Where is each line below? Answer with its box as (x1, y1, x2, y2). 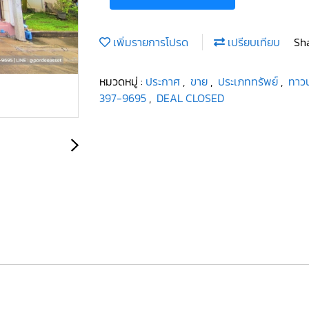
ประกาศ (146, 72, 183, 90)
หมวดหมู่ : (99, 72, 146, 90)
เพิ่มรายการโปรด (110, 33, 188, 50)
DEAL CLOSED (157, 89, 224, 106)
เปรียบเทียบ (225, 33, 280, 50)
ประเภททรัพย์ (218, 72, 281, 90)
